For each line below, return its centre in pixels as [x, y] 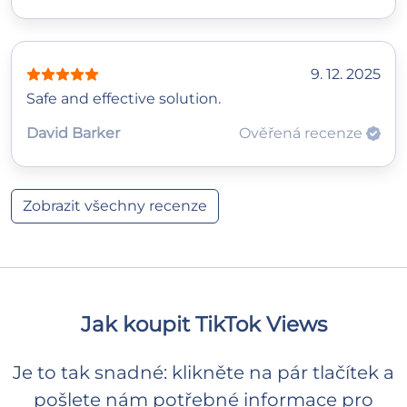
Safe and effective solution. [124, 98]
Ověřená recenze [303, 133]
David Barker [73, 133]
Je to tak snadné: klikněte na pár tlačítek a [203, 372]
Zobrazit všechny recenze [115, 205]
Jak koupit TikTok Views [203, 323]
